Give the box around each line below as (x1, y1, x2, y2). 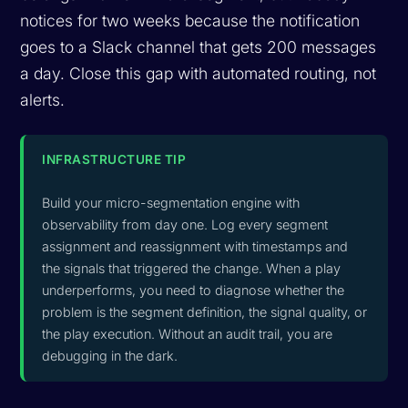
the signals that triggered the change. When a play (42, 260, 342, 276)
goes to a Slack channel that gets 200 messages (20, 36, 377, 56)
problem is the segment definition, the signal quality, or (42, 303, 368, 320)
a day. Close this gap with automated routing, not (20, 63, 377, 83)
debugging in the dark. (42, 347, 178, 363)
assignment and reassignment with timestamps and (42, 238, 349, 254)
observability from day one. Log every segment (42, 216, 329, 232)
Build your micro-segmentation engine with (42, 194, 301, 210)
